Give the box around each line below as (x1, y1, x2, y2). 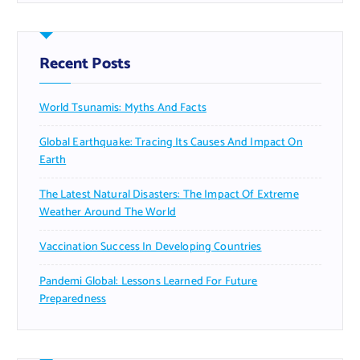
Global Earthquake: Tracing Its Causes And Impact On (39, 133, 303, 152)
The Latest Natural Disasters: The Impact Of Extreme (39, 185, 299, 204)
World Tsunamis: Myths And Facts (39, 98, 207, 117)
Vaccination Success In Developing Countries (39, 237, 262, 256)
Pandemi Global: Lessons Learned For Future (39, 272, 258, 291)
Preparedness (39, 289, 107, 309)
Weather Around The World (39, 202, 176, 222)
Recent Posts (39, 51, 131, 76)
